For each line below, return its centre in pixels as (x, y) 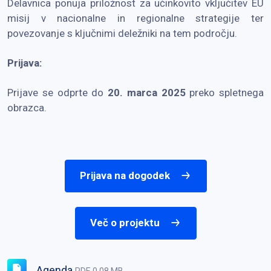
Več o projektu (125, 223)
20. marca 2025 (149, 92)
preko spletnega (227, 92)
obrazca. (27, 107)
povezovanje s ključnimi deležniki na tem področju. (122, 33)
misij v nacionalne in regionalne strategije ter (135, 18)
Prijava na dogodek (125, 176)
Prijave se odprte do (57, 92)
